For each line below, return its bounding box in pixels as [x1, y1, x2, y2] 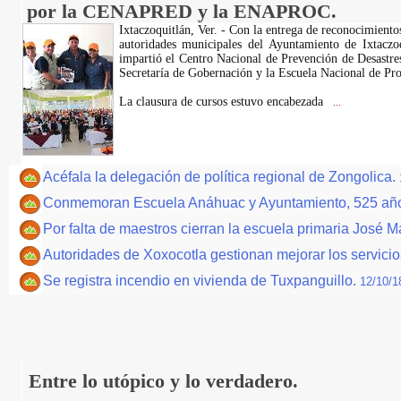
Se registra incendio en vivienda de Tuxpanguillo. [43, 273, 360, 288]
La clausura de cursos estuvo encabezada [118, 95, 327, 108]
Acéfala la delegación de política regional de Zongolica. [43, 169, 399, 184]
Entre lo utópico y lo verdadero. [28, 370, 298, 392]
